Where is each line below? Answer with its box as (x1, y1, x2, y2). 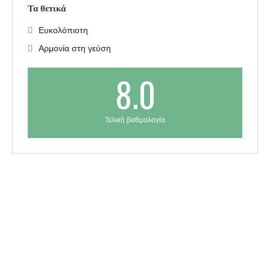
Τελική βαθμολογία (105, 116, 165, 125)
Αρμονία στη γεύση (39, 43, 111, 54)
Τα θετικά (28, 4, 66, 14)
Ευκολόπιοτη (39, 25, 88, 36)
